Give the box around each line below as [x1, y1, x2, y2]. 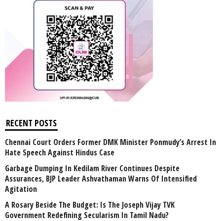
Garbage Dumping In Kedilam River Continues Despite [5, 163, 180, 174]
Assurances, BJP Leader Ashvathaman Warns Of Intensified [5, 173, 197, 184]
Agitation [5, 184, 37, 195]
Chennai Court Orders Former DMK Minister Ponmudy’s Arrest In [5, 137, 216, 148]
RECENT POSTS [6, 117, 57, 129]
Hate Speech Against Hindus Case [5, 147, 114, 158]
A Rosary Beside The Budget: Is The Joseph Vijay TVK [5, 199, 175, 211]
